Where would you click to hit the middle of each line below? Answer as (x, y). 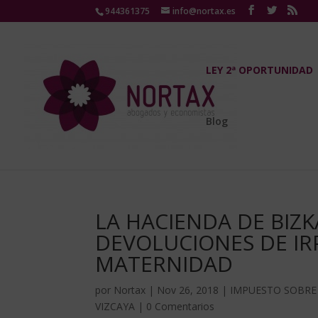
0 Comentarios (181, 306)
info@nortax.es (204, 11)
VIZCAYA (115, 306)
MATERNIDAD (164, 264)
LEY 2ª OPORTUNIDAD (259, 70)
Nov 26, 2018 (188, 290)
